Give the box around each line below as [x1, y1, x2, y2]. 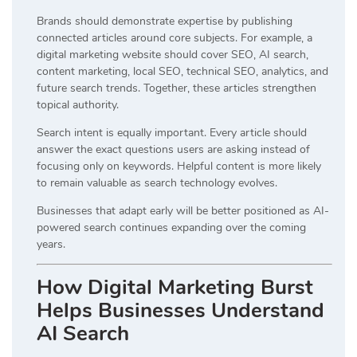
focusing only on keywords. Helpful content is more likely [37, 158, 321, 174]
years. [37, 236, 65, 252]
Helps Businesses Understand [37, 296, 324, 324]
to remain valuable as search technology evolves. [37, 175, 277, 190]
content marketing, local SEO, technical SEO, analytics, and [37, 63, 328, 79]
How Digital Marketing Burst [37, 273, 313, 301]
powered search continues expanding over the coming [37, 219, 306, 235]
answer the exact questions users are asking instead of [37, 141, 310, 157]
